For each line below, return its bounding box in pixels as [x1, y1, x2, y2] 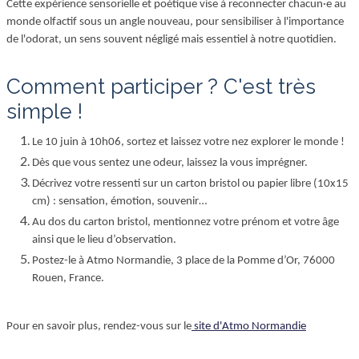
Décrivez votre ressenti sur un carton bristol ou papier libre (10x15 [32, 178, 349, 191]
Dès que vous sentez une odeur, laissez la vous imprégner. [32, 157, 308, 170]
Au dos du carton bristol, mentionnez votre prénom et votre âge [32, 216, 339, 229]
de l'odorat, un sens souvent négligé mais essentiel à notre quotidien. [6, 34, 337, 46]
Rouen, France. [32, 272, 104, 285]
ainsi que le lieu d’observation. [32, 234, 176, 247]
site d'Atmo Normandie [192, 321, 306, 333]
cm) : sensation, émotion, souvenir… [32, 196, 207, 208]
